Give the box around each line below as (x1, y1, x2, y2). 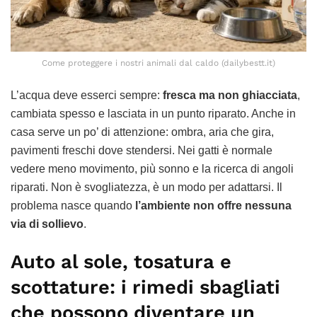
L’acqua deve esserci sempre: (11, 88, 163, 101)
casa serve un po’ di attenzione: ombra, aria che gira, (11, 125, 274, 138)
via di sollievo (11, 217, 83, 230)
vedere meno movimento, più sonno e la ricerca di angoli (11, 162, 294, 175)
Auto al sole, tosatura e (11, 250, 231, 274)
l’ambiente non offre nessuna (135, 199, 292, 212)
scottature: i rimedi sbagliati (11, 276, 280, 299)
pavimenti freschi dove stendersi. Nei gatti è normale (11, 144, 272, 156)
